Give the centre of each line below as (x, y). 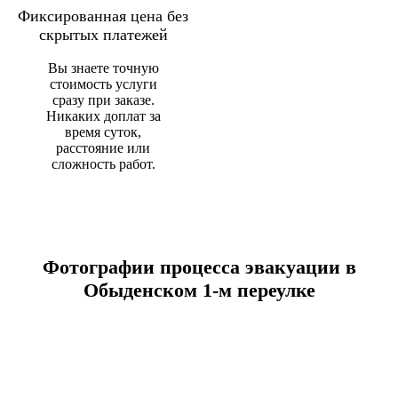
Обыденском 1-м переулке (199, 290)
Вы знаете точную (103, 68)
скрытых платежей (103, 34)
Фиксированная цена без (103, 16)
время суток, (103, 131)
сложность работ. (103, 163)
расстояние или (103, 147)
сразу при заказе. (103, 99)
